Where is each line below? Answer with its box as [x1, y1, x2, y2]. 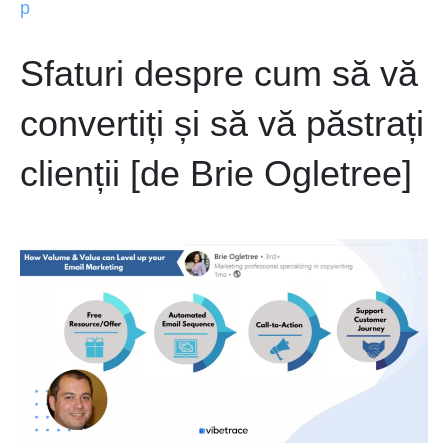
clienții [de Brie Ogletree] [20, 153, 412, 195]
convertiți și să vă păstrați [20, 103, 424, 145]
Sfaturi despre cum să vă [20, 53, 418, 95]
